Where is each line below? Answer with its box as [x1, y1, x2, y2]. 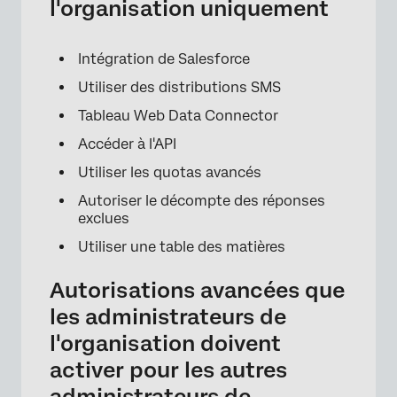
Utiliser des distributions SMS [78, 78, 281, 96]
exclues [78, 209, 129, 227]
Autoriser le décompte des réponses [78, 191, 325, 209]
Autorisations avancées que [50, 276, 345, 303]
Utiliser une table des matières [78, 237, 285, 255]
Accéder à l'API [78, 135, 176, 152]
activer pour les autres [50, 356, 287, 383]
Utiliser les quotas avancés [78, 163, 261, 181]
